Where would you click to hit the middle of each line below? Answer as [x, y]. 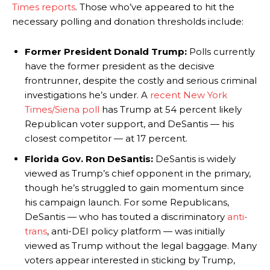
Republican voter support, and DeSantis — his [129, 124]
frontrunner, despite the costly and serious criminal [141, 81]
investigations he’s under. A [87, 95]
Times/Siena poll [62, 110]
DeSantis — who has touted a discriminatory [126, 217]
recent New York [189, 95]
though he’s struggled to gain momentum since [134, 188]
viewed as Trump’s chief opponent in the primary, [138, 174]
